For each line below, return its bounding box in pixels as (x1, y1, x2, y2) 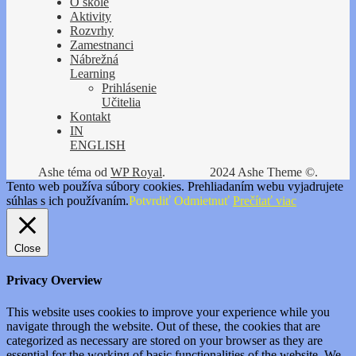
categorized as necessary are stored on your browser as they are (6, 333, 323, 347)
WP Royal (110, 165, 162, 180)
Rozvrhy (70, 24, 114, 38)
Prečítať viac (233, 194, 296, 208)
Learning (70, 67, 115, 81)
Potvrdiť (129, 194, 171, 208)
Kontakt (70, 110, 110, 124)
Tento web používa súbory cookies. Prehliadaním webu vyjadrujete (6, 180, 343, 194)
